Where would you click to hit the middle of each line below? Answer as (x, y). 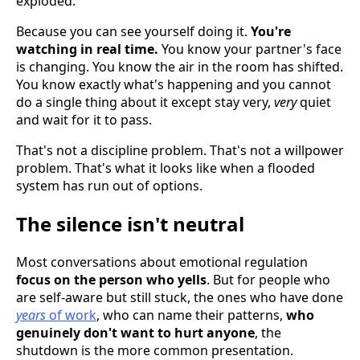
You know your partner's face (250, 49)
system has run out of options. (109, 186)
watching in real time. (87, 49)
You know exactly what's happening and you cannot (174, 85)
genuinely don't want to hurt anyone (135, 333)
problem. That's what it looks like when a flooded (166, 168)
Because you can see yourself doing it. (133, 32)
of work (71, 315)
